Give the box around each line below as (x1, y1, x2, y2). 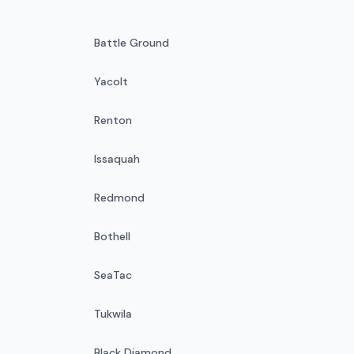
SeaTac (93, 267, 132, 282)
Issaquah (93, 151, 140, 166)
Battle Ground (93, 35, 169, 50)
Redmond (93, 190, 145, 205)
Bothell (93, 228, 130, 243)
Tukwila (93, 306, 132, 321)
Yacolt (93, 73, 128, 88)
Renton (93, 112, 132, 127)
